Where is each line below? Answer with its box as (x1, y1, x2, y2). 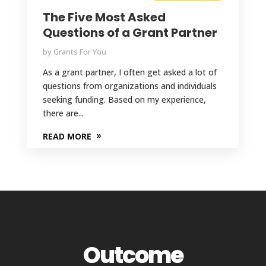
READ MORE (42, 131, 91, 142)
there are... (42, 107, 84, 119)
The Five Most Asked (42, 9, 166, 26)
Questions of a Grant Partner (42, 24, 217, 41)
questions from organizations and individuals (42, 80, 217, 91)
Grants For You (53, 46, 106, 57)
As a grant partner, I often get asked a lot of (42, 66, 217, 78)
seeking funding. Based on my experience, (42, 94, 206, 105)
